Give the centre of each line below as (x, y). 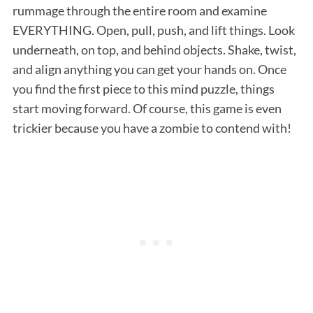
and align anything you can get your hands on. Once (149, 69)
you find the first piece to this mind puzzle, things (143, 88)
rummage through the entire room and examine (139, 10)
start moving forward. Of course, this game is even (147, 108)
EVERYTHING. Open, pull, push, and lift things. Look (153, 30)
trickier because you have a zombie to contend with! (152, 128)
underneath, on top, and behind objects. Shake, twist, (154, 49)
